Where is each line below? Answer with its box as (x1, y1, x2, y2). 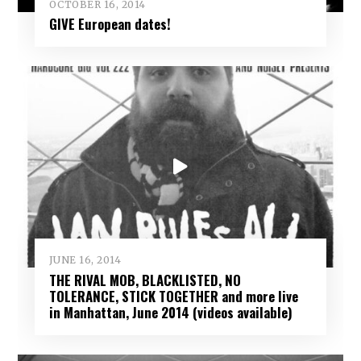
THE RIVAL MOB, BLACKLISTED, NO (48, 269, 241, 290)
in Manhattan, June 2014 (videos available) (48, 301, 293, 322)
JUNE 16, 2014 (48, 254, 122, 267)
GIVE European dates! (48, 14, 171, 35)
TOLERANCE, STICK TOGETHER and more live (48, 285, 298, 306)
